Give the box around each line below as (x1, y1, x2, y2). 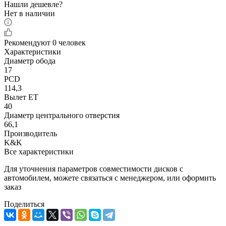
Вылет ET (4, 92, 38, 101)
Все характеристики (4, 147, 74, 156)
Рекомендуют (4, 38, 52, 47)
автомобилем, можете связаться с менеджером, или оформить (4, 173, 216, 182)
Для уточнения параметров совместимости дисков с (4, 164, 183, 173)
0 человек (52, 38, 86, 47)
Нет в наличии (4, 9, 55, 18)
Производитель (4, 129, 57, 138)
